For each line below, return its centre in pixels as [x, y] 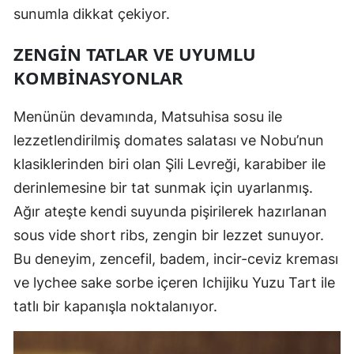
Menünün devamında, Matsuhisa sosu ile [148, 116]
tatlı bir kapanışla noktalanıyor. [115, 306]
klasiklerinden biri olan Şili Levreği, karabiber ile [169, 164]
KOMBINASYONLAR [98, 77]
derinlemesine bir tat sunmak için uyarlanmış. [163, 187]
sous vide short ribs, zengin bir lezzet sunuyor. [169, 235]
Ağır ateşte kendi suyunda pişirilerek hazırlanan [170, 211]
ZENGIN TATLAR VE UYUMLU [135, 53]
